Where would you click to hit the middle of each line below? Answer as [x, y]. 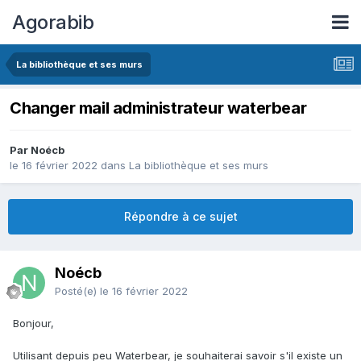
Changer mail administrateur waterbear [158, 108]
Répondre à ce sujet [180, 217]
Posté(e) [77, 291]
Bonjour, [35, 324]
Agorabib [53, 22]
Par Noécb [37, 150]
